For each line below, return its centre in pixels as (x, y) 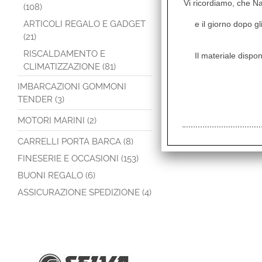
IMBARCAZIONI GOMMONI (72, 87)
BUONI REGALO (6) (56, 175)
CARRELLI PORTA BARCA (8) (75, 142)
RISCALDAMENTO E (64, 54)
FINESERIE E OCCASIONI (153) (78, 158)
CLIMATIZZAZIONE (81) (70, 67)
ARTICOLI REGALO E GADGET (85, 24)
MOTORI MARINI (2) (57, 120)
